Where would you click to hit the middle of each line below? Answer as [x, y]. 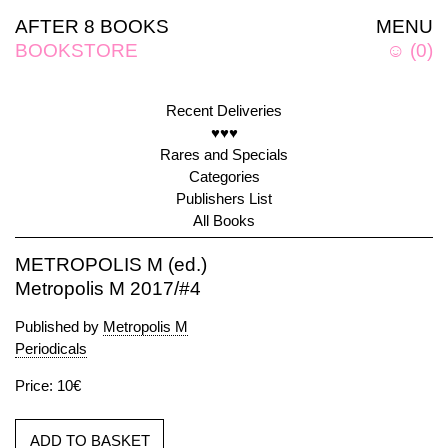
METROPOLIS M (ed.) [111, 264]
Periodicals [51, 348]
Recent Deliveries [224, 110]
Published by [59, 326]
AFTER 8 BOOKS [92, 26]
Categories [224, 176]
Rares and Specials [224, 154]
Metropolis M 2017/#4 [108, 288]
